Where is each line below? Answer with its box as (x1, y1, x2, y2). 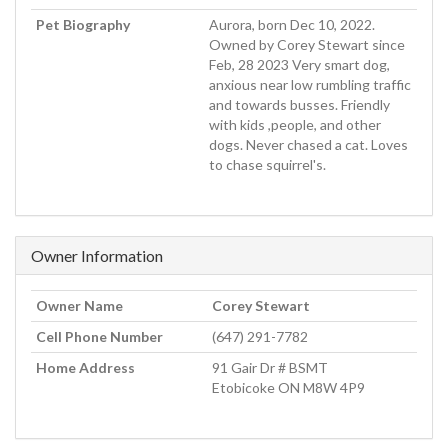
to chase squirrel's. (209, 156, 326, 174)
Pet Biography (36, 16, 130, 34)
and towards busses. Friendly (209, 96, 390, 114)
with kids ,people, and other (209, 116, 381, 134)
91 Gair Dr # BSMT (212, 359, 328, 377)
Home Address (36, 359, 135, 377)
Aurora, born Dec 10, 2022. (209, 16, 375, 34)
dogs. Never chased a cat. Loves (209, 136, 408, 154)
